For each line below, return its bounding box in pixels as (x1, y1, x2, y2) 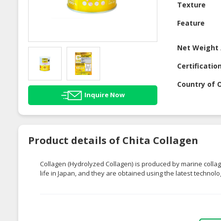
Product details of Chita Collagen (28, 133, 198, 147)
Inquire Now (84, 90, 125, 99)
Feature (177, 18, 205, 28)
